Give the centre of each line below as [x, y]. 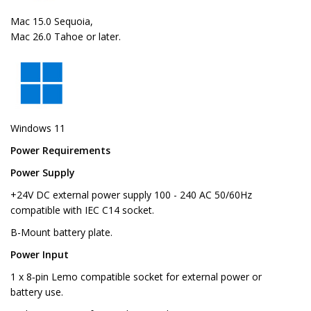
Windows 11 [38, 128]
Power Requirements [60, 151]
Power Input [40, 255]
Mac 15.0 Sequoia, [52, 22]
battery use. [37, 292]
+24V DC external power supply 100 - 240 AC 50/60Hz [131, 195]
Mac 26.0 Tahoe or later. [66, 37]
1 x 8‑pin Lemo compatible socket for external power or [136, 277]
